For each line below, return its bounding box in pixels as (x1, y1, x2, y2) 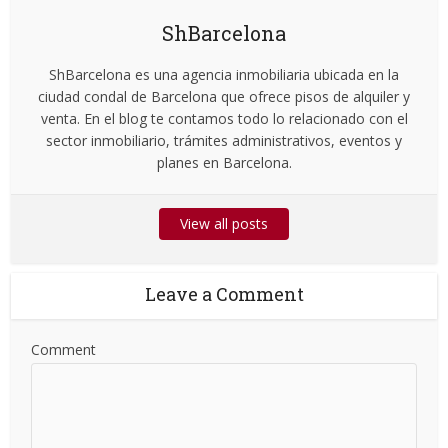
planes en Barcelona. (156, 152, 292, 172)
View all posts (180, 213, 268, 233)
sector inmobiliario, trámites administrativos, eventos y (46, 130, 402, 150)
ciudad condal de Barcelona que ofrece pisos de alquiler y (38, 86, 410, 106)
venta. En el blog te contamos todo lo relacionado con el (40, 108, 408, 128)
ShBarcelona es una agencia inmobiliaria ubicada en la (49, 64, 399, 84)
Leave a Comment (144, 281, 304, 306)
